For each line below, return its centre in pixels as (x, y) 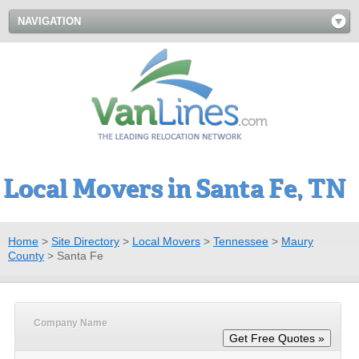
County (26, 255)
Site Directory (85, 241)
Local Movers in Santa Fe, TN (175, 188)
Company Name (71, 323)
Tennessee (241, 241)
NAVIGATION (49, 21)
